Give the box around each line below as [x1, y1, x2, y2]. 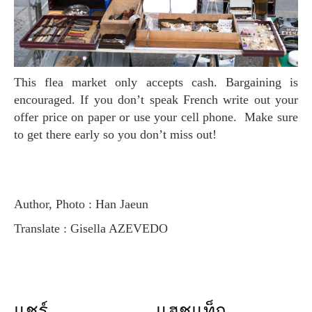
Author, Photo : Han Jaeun [23, 197, 148, 212]
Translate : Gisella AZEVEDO [21, 221, 168, 236]
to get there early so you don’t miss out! [14, 127, 217, 142]
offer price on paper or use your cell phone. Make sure [14, 110, 298, 125]
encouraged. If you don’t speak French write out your [14, 93, 298, 107]
